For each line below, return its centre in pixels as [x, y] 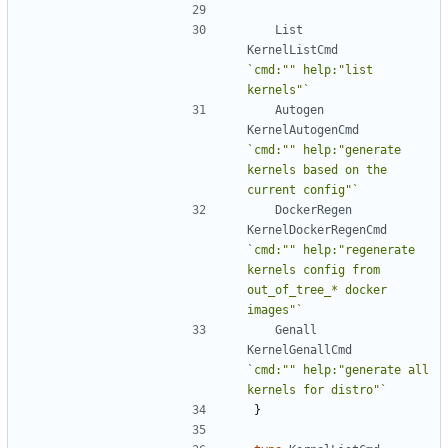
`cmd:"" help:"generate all [338, 369]
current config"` [303, 189]
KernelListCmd [292, 49]
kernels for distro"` [317, 389]
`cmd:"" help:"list [310, 69]
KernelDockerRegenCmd [317, 229]
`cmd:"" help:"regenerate [331, 249]
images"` [275, 309]
